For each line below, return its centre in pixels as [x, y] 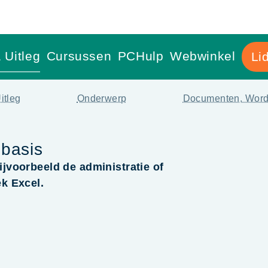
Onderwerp [102, 98]
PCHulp [141, 56]
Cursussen [79, 56]
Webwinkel [202, 56]
